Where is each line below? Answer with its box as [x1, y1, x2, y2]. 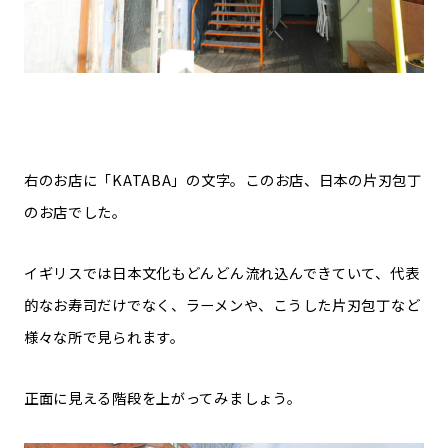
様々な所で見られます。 [23, 325, 185, 347]
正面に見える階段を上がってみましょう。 [23, 387, 302, 409]
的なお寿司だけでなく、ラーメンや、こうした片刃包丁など [23, 293, 421, 315]
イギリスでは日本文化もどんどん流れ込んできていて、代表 [23, 261, 420, 283]
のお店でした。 [23, 200, 127, 222]
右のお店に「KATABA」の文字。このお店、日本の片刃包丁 [23, 168, 422, 190]
